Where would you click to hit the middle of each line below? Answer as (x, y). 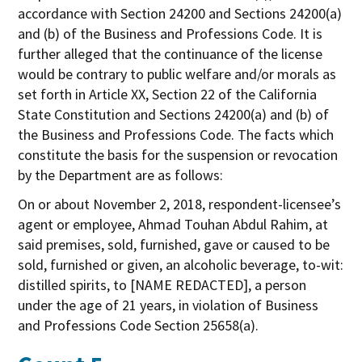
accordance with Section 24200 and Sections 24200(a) (180, 13)
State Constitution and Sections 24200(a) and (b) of (174, 114)
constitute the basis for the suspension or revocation (178, 154)
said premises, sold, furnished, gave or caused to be (174, 244)
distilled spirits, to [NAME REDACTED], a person (162, 284)
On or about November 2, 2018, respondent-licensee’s (180, 204)
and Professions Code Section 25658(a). (139, 325)
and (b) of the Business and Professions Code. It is (170, 33)
